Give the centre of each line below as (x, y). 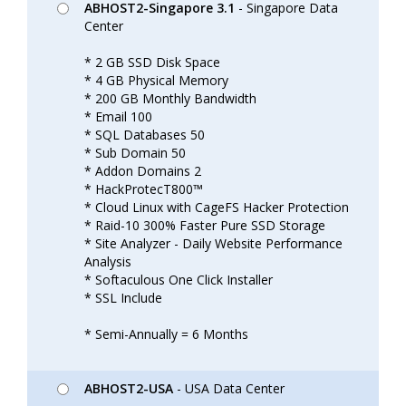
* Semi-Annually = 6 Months (166, 334)
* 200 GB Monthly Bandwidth (170, 98)
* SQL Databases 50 (145, 135)
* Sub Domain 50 (135, 153)
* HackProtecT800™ (144, 189)
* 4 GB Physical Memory (156, 80)
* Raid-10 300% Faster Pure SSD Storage (205, 225)
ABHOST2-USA (129, 388)
